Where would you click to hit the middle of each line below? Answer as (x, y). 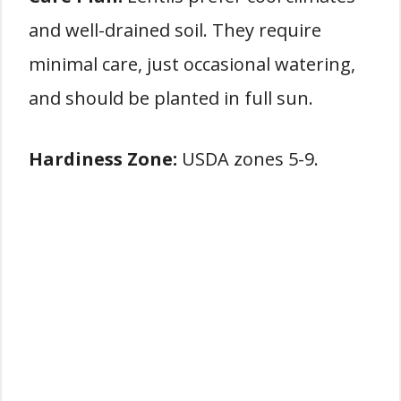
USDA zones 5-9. (248, 159)
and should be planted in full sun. (171, 98)
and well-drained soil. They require (175, 30)
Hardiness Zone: (103, 159)
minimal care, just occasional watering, (192, 64)
